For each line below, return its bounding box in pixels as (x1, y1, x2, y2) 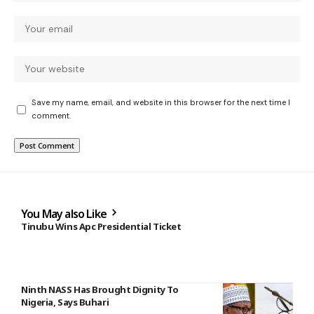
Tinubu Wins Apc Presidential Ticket (21, 220, 182, 233)
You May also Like (21, 206, 109, 222)
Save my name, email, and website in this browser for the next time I (32, 97, 290, 108)
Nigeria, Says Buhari (21, 296, 109, 309)
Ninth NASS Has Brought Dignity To (21, 283, 179, 296)
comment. (32, 111, 71, 121)
